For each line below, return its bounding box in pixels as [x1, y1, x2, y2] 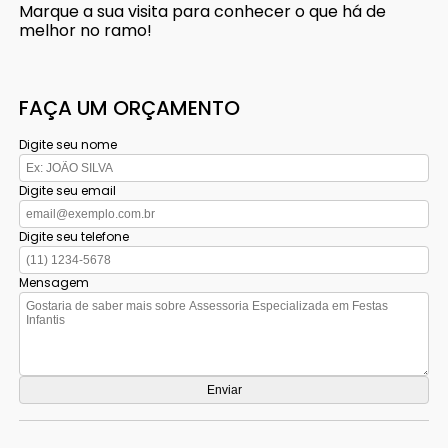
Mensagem [19, 273, 90, 291]
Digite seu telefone [19, 227, 130, 245]
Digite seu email [19, 181, 117, 199]
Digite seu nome [19, 135, 118, 153]
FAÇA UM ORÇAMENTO [19, 93, 241, 122]
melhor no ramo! [19, 18, 153, 42]
